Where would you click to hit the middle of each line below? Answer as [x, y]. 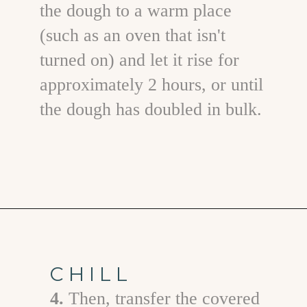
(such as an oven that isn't [132, 36]
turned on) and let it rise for [139, 60]
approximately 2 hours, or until [151, 85]
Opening [57, 228]
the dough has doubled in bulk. [150, 110]
